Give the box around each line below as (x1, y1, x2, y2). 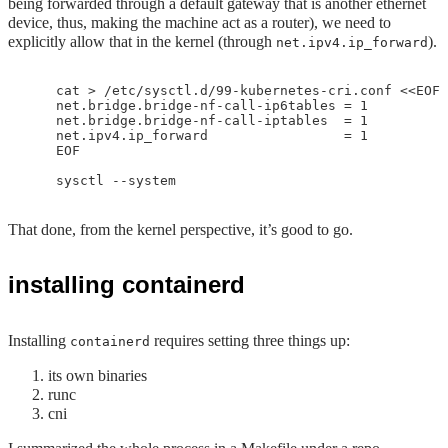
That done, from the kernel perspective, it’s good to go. (8, 221, 353, 238)
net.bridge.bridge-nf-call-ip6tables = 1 (24, 98, 368, 113)
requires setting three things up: (150, 332, 350, 349)
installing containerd (8, 271, 245, 298)
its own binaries (48, 367, 147, 384)
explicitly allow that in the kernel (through (8, 33, 276, 50)
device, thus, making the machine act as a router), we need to (8, 14, 391, 31)
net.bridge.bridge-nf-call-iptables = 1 (24, 113, 368, 128)
